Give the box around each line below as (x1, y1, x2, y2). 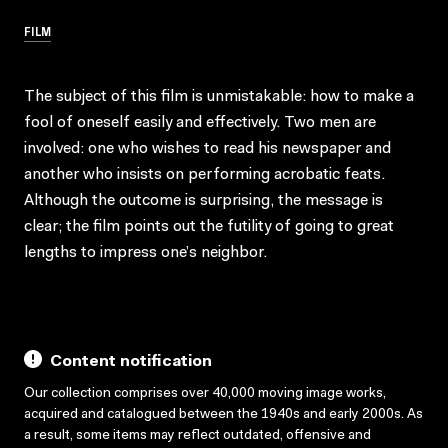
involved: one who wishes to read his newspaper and (24, 140, 391, 157)
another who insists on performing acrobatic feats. (24, 166, 385, 183)
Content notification (50, 353, 212, 370)
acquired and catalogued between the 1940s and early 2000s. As (24, 407, 423, 422)
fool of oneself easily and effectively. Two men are (24, 114, 376, 131)
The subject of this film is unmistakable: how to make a (24, 88, 414, 105)
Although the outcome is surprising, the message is (24, 192, 383, 209)
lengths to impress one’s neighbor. (24, 244, 267, 261)
